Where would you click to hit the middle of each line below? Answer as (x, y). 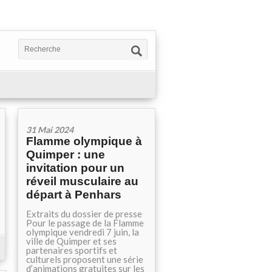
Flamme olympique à (84, 141)
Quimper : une (66, 155)
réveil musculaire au (82, 181)
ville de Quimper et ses (71, 241)
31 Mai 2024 (50, 130)
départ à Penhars (74, 195)
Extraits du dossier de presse (84, 214)
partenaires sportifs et (72, 250)
